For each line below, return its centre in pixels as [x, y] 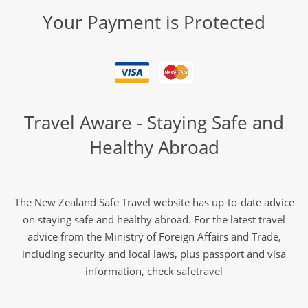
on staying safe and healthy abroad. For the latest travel [154, 219]
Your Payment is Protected [154, 22]
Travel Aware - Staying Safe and [154, 122]
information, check [131, 271]
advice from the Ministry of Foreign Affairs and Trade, [154, 236]
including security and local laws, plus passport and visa [154, 253]
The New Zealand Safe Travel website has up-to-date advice [154, 202]
